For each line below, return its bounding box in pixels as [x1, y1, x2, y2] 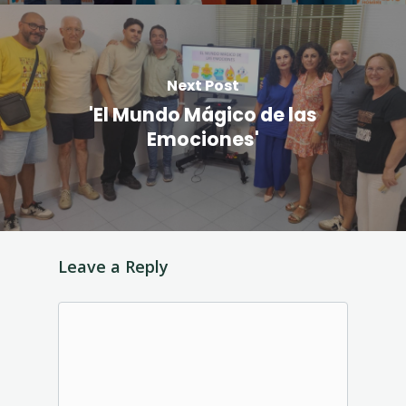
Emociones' [147, 126, 259, 152]
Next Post [167, 75, 239, 96]
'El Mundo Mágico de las [89, 101, 317, 128]
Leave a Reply [58, 255, 169, 277]
